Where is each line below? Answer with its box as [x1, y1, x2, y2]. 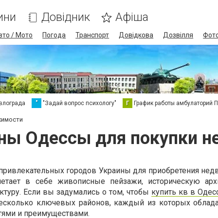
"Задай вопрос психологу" [43, 100, 116, 107]
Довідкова [119, 31, 154, 39]
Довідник [41, 10, 91, 24]
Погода [42, 31, 66, 39]
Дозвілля [163, 31, 194, 39]
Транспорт [75, 31, 109, 39]
